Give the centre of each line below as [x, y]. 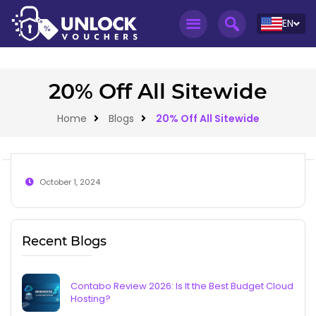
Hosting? [91, 298]
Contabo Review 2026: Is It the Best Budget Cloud [182, 286]
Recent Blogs [64, 241]
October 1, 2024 [70, 182]
